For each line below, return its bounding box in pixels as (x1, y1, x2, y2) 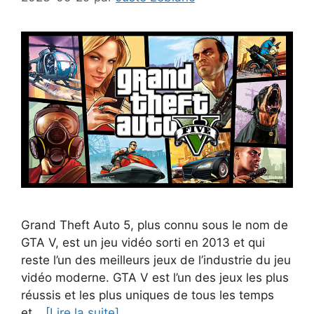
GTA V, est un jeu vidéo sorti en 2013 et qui (21, 235, 265, 250)
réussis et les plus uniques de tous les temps (21, 287, 274, 302)
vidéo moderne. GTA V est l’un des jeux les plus (21, 270, 289, 285)
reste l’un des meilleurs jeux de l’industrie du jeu (21, 252, 291, 267)
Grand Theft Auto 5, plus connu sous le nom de (21, 217, 288, 232)
